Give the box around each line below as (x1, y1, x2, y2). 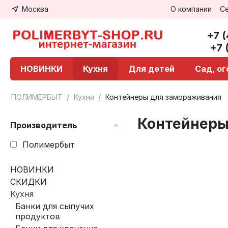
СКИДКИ (10, 177, 47, 187)
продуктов (15, 211, 60, 221)
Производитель (10, 120, 77, 130)
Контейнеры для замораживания (105, 93, 221, 101)
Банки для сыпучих (15, 201, 94, 211)
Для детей (128, 64, 175, 74)
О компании (170, 5, 212, 13)
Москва (22, 5, 48, 13)
